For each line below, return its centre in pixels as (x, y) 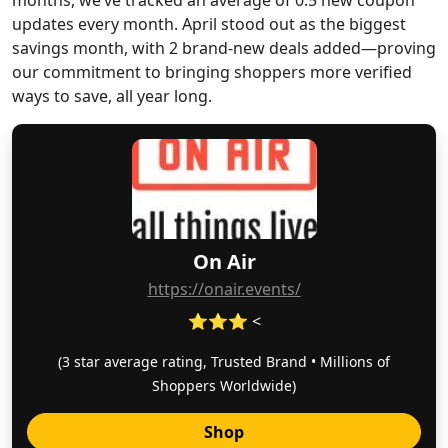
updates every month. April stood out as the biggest (209, 24)
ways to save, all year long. (112, 96)
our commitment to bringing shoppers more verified (212, 72)
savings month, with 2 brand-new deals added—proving (224, 48)
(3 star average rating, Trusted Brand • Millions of (224, 361)
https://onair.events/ (224, 289)
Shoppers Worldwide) (224, 385)
